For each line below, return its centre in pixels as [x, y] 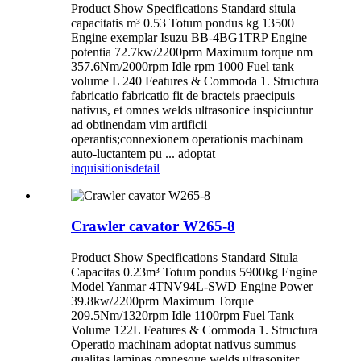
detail [146, 168]
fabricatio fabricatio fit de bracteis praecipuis [183, 95]
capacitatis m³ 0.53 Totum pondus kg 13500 [183, 23]
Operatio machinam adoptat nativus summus [183, 345]
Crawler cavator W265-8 [153, 226]
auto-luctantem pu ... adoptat [143, 153]
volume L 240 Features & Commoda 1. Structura [195, 81]
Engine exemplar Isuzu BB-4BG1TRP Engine [189, 37]
